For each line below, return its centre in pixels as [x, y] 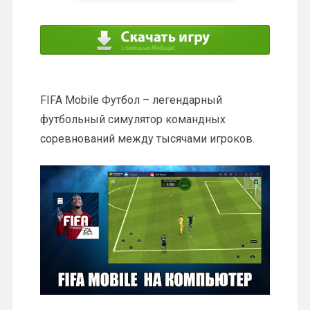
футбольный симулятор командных [133, 119]
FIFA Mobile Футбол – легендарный [131, 100]
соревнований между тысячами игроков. [147, 138]
